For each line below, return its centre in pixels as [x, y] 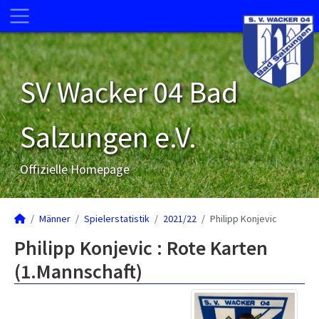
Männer [55, 219]
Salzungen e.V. [108, 137]
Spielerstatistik [117, 219]
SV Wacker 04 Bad [129, 92]
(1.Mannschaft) [78, 271]
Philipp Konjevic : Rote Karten [141, 248]
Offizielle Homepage [75, 169]
